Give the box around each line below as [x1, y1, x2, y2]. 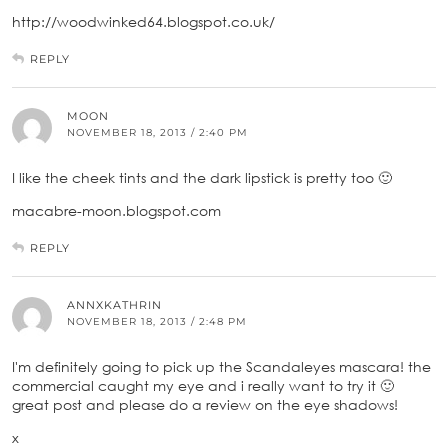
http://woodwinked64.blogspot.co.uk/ [12, 12, 275, 30]
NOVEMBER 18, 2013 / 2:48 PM [67, 314, 247, 328]
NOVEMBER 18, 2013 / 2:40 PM [67, 125, 248, 139]
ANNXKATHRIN [67, 297, 162, 312]
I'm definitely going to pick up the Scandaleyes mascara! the [12, 357, 431, 375]
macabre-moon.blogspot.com [12, 201, 221, 219]
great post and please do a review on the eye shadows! [12, 395, 398, 413]
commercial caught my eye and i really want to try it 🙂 [12, 376, 394, 394]
